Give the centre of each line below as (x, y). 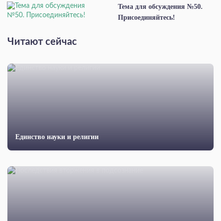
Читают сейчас (42, 42)
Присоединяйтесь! (147, 18)
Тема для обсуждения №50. (160, 7)
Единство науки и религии (57, 137)
